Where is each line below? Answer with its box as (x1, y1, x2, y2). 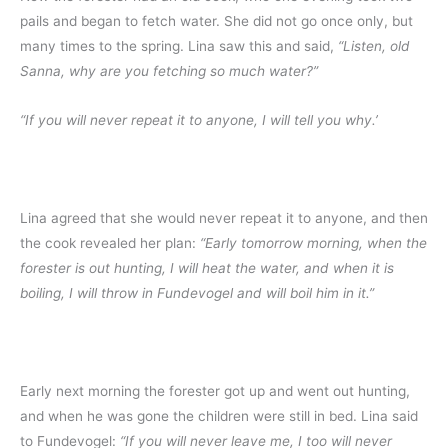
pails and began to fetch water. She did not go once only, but (20, 13, 413, 30)
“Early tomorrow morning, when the (200, 234, 427, 251)
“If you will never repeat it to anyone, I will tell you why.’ (20, 112, 382, 129)
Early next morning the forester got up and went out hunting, (20, 382, 410, 399)
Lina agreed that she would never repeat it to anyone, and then (20, 209, 428, 226)
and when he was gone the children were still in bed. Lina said (20, 407, 418, 424)
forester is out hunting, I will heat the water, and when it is (20, 259, 394, 276)
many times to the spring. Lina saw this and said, (20, 38, 338, 55)
